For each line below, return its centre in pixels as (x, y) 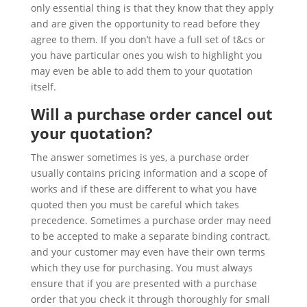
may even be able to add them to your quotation (142, 71)
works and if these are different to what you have (144, 188)
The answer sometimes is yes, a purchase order (140, 157)
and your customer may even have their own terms (148, 251)
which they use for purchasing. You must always (142, 267)
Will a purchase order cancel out (151, 113)
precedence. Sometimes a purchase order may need (151, 220)
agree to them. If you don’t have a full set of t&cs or (148, 39)
